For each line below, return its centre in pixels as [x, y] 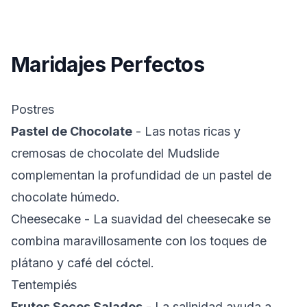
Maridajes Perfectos [108, 64]
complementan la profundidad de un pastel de [141, 175]
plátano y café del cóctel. [83, 263]
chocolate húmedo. [65, 197]
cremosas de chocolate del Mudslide [115, 153]
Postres [33, 109]
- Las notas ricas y [186, 131]
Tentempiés [44, 285]
